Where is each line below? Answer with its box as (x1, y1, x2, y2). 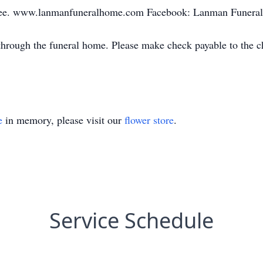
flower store (124, 113, 174, 127)
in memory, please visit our (2, 113, 124, 127)
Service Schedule (49, 206, 214, 235)
